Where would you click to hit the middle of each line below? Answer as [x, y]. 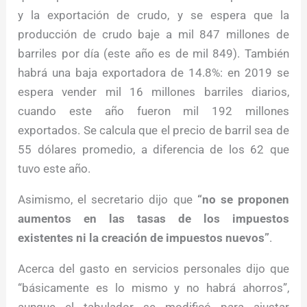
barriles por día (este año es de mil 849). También [153, 54]
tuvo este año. [54, 169]
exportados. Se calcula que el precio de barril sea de [153, 131]
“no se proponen [243, 200]
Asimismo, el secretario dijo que [108, 200]
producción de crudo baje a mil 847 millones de [153, 35]
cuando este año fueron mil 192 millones [153, 111]
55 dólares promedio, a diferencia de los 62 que [153, 150]
